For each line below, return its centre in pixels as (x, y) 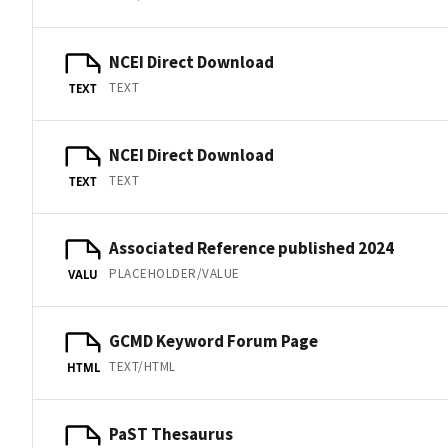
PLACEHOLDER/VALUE (174, 273)
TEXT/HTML (142, 366)
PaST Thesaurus (171, 433)
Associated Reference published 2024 (251, 247)
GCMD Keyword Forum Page (213, 340)
